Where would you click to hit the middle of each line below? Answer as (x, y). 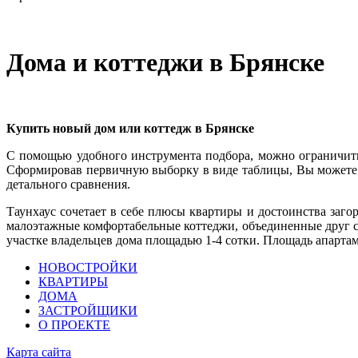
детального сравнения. (68, 185)
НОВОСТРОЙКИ (88, 268)
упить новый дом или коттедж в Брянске (135, 129)
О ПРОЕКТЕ (74, 325)
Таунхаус (31, 212)
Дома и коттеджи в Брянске (165, 62)
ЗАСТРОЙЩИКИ (88, 311)
